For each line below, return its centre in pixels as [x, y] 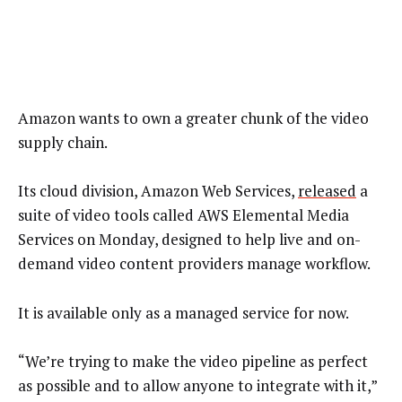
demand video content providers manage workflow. [194, 264]
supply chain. [63, 142]
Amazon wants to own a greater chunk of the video [193, 118]
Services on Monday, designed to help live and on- [189, 240]
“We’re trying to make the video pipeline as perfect [193, 362]
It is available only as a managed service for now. [184, 312]
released [327, 191]
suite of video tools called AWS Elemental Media [184, 215]
